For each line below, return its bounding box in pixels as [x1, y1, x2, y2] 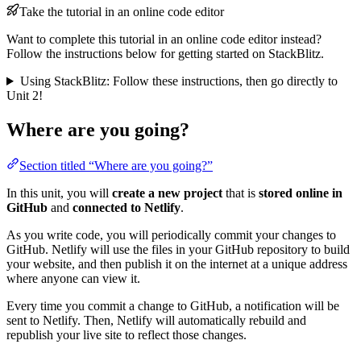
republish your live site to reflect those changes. [6, 327, 247, 342]
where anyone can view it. [6, 271, 140, 285]
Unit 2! [6, 89, 43, 103]
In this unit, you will [6, 185, 112, 200]
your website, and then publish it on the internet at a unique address [6, 256, 347, 271]
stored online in [259, 185, 342, 200]
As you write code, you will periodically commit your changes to [6, 227, 336, 242]
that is [222, 185, 259, 200]
